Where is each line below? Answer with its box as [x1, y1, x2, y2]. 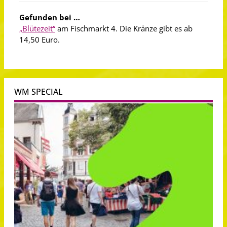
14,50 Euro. [19, 34, 60, 45]
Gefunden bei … [19, 12, 80, 22]
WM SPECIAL [14, 86, 63, 97]
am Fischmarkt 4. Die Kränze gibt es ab [55, 23, 193, 33]
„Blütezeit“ [19, 23, 55, 33]
